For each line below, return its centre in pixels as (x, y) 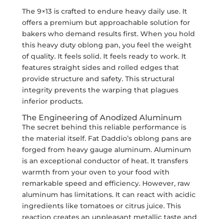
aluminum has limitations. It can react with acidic (109, 194)
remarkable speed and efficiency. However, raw (106, 183)
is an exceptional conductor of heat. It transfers (105, 161)
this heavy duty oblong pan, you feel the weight (107, 45)
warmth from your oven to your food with (96, 172)
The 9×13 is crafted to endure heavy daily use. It (104, 11)
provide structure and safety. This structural (98, 78)
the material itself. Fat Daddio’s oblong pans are (107, 138)
